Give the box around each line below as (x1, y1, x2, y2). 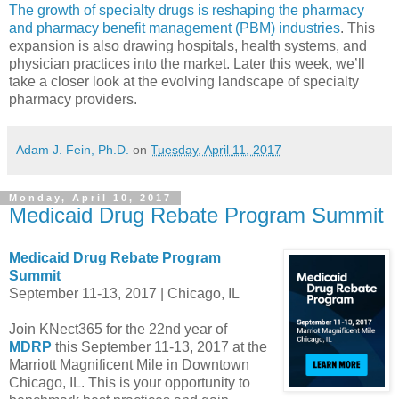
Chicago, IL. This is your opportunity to (9, 375, 250, 391)
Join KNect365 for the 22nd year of (9, 322, 227, 338)
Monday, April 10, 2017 (9, 192, 172, 204)
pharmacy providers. (9, 92, 137, 108)
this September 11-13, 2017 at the (52, 339, 267, 355)
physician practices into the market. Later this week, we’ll (9, 56, 365, 72)
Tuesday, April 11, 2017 (151, 142, 281, 158)
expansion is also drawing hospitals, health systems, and (9, 38, 367, 54)
